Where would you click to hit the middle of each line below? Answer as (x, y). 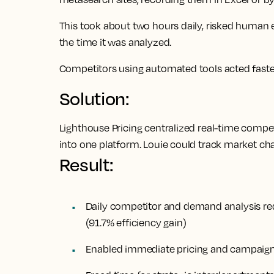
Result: (86, 165)
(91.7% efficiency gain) (136, 223)
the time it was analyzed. (115, 43)
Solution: (94, 99)
